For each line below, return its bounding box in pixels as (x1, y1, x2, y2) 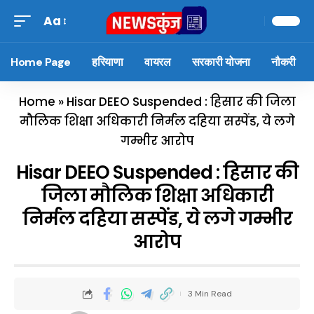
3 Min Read (187, 288, 232, 299)
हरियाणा (92, 54, 123, 69)
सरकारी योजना (191, 54, 251, 69)
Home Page (11, 54, 71, 69)
